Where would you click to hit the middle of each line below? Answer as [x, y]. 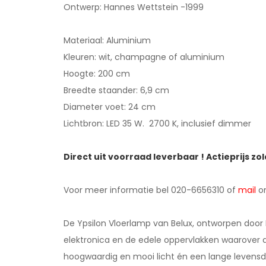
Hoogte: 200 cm [97, 74]
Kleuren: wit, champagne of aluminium [145, 57]
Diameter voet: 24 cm [110, 107]
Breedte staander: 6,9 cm [116, 90]
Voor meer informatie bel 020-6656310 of [151, 190]
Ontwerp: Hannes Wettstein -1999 [134, 7]
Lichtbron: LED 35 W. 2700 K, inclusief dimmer [157, 123]
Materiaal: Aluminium [107, 40]
